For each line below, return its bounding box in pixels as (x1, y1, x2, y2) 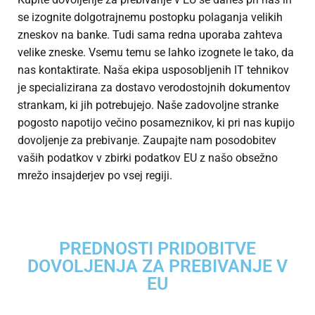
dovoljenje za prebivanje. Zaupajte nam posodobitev (18, 134, 276, 148)
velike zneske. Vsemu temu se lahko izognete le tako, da (18, 46, 294, 60)
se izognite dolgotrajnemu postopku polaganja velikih (18, 11, 283, 25)
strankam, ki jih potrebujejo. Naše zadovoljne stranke (18, 98, 278, 112)
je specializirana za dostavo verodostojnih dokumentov (18, 81, 290, 95)
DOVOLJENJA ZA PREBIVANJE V (27, 256, 288, 277)
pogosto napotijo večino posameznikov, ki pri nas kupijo (18, 116, 295, 130)
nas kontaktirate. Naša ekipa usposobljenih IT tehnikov (18, 63, 289, 77)
